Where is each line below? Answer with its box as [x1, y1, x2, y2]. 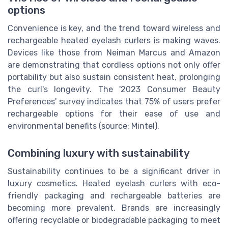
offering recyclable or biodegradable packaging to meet [8, 215, 220, 225]
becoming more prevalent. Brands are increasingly [8, 203, 220, 213]
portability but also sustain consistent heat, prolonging [8, 72, 220, 82]
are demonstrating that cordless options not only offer [8, 60, 220, 70]
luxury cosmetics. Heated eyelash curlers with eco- [8, 179, 220, 189]
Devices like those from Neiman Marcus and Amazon [8, 48, 220, 58]
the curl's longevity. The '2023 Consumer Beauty [8, 84, 220, 95]
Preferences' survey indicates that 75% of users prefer [8, 97, 220, 107]
